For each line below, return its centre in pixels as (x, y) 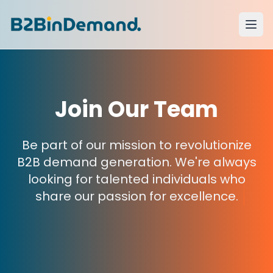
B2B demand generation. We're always (136, 162)
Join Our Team (136, 109)
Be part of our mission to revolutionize (136, 145)
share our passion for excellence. (136, 196)
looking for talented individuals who (136, 179)
